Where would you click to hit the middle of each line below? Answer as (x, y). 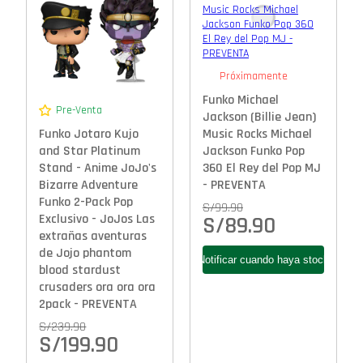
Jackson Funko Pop (254, 152)
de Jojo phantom (85, 253)
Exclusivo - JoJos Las (97, 219)
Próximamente (254, 77)
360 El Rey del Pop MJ (262, 169)
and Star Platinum (90, 151)
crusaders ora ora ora (98, 287)
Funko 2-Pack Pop (86, 202)
